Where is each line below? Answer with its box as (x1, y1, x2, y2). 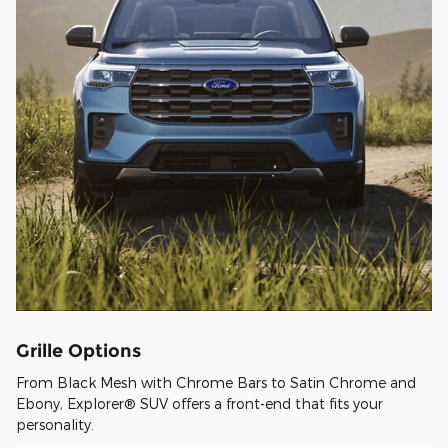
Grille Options (16, 340, 141, 362)
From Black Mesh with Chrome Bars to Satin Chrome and (16, 373, 416, 391)
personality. (16, 415, 94, 433)
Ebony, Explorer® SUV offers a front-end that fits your (16, 394, 383, 412)
